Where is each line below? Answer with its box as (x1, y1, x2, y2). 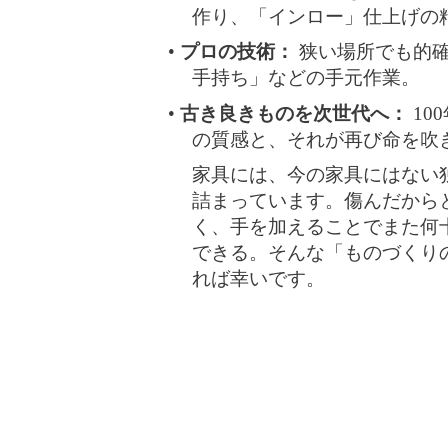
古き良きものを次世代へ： (179, 102, 408, 124)
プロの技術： (179, 41, 294, 63)
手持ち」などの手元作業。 (192, 67, 420, 89)
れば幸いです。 (192, 268, 325, 290)
